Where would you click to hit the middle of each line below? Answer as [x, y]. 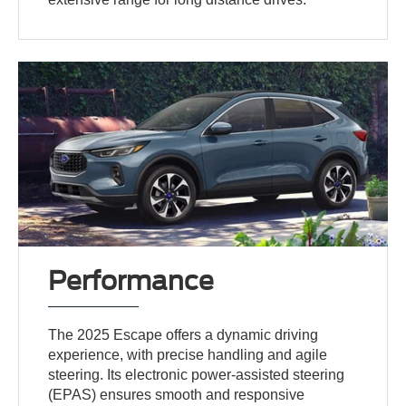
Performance [131, 281]
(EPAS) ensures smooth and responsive [177, 395]
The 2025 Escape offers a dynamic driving [184, 335]
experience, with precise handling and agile [188, 355]
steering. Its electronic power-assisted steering [197, 375]
